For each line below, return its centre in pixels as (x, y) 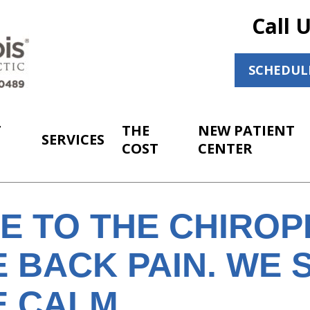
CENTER (226, 148)
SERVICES (73, 139)
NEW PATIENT (247, 130)
